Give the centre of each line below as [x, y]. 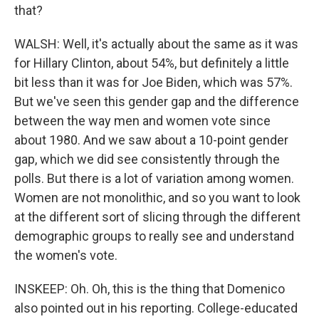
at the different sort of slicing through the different [157, 216]
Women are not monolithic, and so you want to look [157, 197]
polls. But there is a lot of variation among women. [154, 178]
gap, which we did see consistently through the [147, 159]
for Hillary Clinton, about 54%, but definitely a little [152, 63]
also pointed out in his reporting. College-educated [156, 308]
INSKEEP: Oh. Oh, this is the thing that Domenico [150, 288]
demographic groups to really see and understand [154, 236]
